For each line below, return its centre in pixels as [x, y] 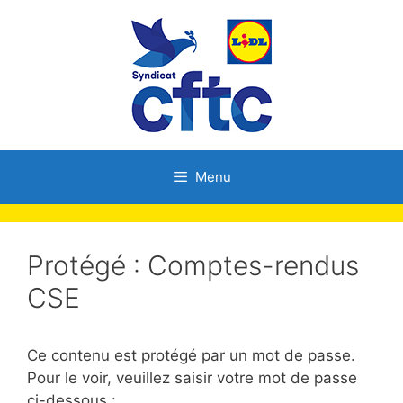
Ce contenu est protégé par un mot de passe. [191, 355]
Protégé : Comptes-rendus [193, 265]
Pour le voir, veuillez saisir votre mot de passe [192, 378]
